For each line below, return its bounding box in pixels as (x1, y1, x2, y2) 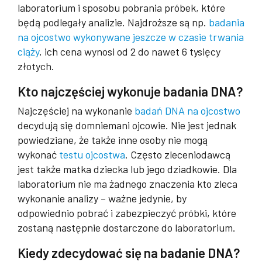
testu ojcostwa (59, 147, 125, 161)
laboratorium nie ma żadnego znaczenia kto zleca (18, 177, 237, 190)
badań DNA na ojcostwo (135, 104, 240, 117)
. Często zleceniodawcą (125, 147, 230, 161)
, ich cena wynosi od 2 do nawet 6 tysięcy (39, 44, 220, 58)
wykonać (18, 147, 59, 161)
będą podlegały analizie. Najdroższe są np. (18, 15, 209, 29)
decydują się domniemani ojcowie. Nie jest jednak (18, 118, 236, 132)
